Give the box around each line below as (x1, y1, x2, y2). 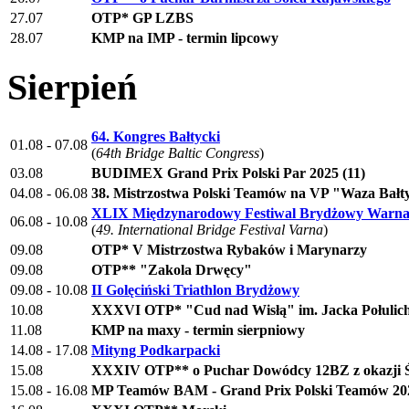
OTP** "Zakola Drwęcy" (91, 262, 252, 278)
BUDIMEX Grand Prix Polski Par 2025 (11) (91, 165, 365, 182)
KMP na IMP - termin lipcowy (91, 29, 278, 46)
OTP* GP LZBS (91, 9, 194, 26)
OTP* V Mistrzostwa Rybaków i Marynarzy (91, 242, 367, 258)
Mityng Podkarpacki (91, 342, 220, 359)
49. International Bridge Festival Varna (96, 222, 323, 238)
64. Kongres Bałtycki (91, 129, 220, 145)
